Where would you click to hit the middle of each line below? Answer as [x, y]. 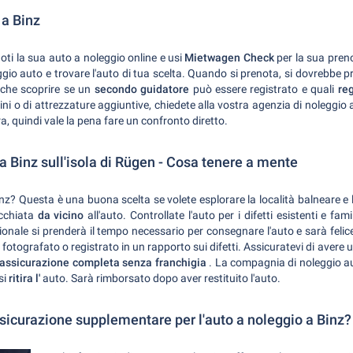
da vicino [61, 215]
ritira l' [24, 278]
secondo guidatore [143, 89]
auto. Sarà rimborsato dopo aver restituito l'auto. [160, 278]
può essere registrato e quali [265, 89]
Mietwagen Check [229, 58]
